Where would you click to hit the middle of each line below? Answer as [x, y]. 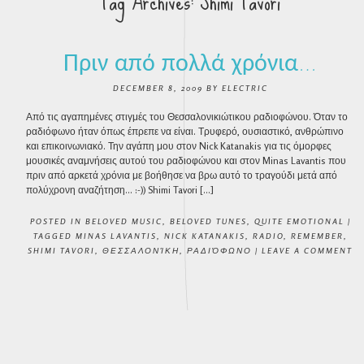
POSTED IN [57, 221]
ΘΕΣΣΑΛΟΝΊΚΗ [141, 250]
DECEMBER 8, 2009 [158, 88]
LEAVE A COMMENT [307, 250]
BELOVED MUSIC [123, 221]
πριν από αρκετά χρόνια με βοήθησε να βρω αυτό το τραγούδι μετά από [182, 175]
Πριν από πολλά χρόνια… [190, 62]
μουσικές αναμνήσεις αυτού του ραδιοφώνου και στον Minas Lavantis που [186, 160]
